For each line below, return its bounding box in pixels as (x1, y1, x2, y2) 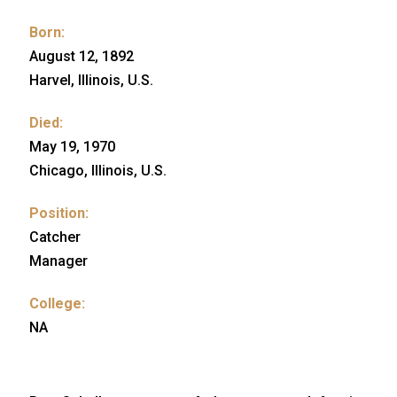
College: (29, 295, 85, 313)
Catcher (29, 229, 81, 246)
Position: (29, 205, 89, 222)
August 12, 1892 (29, 48, 134, 66)
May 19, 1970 (29, 138, 115, 156)
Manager (29, 253, 88, 270)
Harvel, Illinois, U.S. (29, 72, 153, 90)
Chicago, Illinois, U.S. (29, 162, 167, 180)
